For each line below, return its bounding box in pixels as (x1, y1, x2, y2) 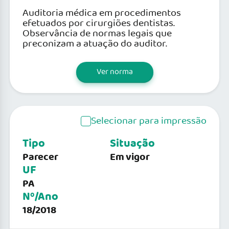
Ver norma (96, 65, 133, 78)
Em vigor (110, 149, 150, 166)
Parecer (22, 149, 58, 166)
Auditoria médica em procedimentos (22, 5, 181, 21)
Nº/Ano (22, 188, 58, 206)
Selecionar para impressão (91, 113, 207, 129)
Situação (110, 134, 155, 153)
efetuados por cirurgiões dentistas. (22, 15, 175, 31)
